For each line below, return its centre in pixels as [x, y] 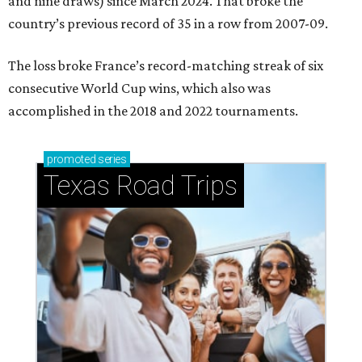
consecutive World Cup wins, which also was [139, 88]
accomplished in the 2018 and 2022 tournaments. [153, 111]
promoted [72, 160]
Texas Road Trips [141, 186]
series [111, 160]
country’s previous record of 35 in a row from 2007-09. [168, 24]
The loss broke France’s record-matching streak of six [166, 66]
